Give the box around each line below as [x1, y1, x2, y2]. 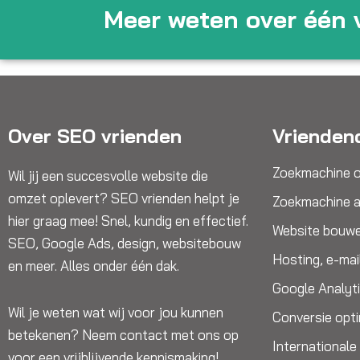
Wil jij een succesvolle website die [8, 167, 208, 184]
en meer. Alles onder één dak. [8, 257, 179, 274]
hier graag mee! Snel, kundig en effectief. [8, 212, 248, 229]
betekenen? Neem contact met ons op [8, 325, 239, 343]
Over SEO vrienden [8, 124, 182, 148]
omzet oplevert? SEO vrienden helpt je [8, 190, 239, 207]
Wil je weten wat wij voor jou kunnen [8, 303, 223, 321]
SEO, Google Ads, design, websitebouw [8, 235, 241, 252]
